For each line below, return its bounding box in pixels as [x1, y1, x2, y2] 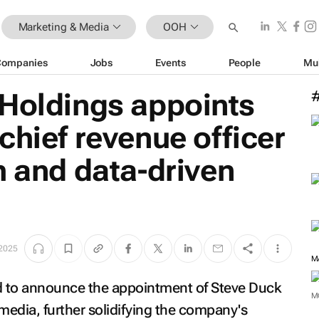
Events [155, 56, 186, 68]
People [228, 56, 261, 68]
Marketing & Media [18, 20, 109, 33]
